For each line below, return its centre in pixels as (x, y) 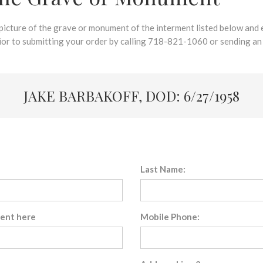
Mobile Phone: (170, 217)
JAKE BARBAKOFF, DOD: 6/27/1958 (131, 96)
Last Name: (163, 169)
